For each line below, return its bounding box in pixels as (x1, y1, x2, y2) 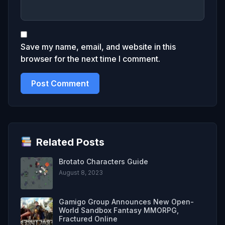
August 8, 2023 (59, 168, 103, 176)
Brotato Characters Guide (59, 157, 148, 166)
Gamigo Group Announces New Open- (59, 197, 194, 206)
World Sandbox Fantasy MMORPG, (59, 205, 179, 214)
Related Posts (36, 136, 104, 148)
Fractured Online (59, 214, 118, 223)
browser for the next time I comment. (21, 53, 160, 64)
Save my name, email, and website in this (21, 41, 176, 52)
